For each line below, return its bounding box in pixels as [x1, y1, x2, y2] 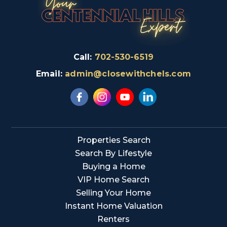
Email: [35, 69, 65, 79]
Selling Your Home [76, 188, 151, 198]
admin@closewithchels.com [65, 69, 192, 79]
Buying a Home [82, 162, 145, 172]
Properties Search [77, 135, 150, 145]
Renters [97, 214, 130, 224]
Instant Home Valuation [64, 201, 163, 211]
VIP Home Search [78, 175, 149, 185]
